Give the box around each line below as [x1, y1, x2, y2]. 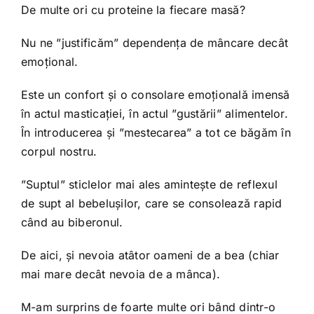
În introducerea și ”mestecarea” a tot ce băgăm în [20, 125, 291, 139]
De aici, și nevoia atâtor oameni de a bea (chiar [20, 247, 280, 262]
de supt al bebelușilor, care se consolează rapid [20, 196, 282, 210]
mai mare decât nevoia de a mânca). [20, 266, 221, 281]
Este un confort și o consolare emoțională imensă [20, 87, 290, 102]
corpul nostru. [20, 144, 97, 158]
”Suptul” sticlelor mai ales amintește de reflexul [20, 177, 278, 191]
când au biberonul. [20, 214, 123, 229]
